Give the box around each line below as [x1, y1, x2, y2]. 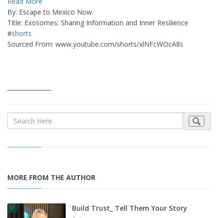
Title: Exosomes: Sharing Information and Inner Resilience [7, 18, 188, 27]
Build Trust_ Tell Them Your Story [72, 203, 187, 213]
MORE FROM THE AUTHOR [7, 173, 95, 182]
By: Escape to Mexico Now [7, 7, 92, 17]
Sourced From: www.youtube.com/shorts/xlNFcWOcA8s [7, 39, 183, 49]
